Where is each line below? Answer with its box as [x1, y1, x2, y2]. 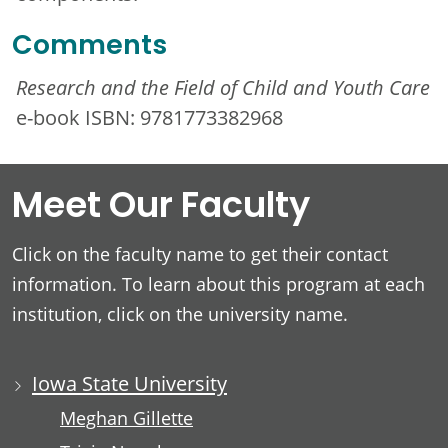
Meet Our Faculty [12, 178, 310, 238]
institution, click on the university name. [12, 302, 348, 326]
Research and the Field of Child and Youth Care [16, 73, 430, 100]
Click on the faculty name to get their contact [12, 242, 388, 266]
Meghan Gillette [60, 406, 193, 430]
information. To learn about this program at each [12, 272, 425, 296]
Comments [12, 24, 167, 70]
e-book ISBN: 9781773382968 [16, 103, 283, 130]
